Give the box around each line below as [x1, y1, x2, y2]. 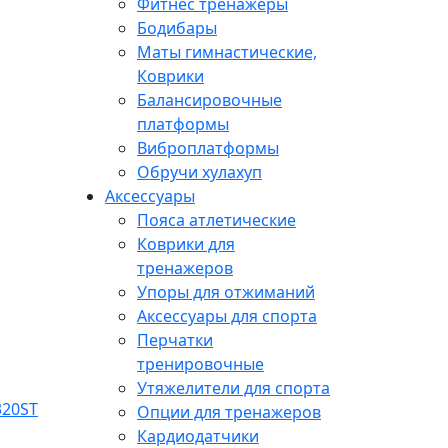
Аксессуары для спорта [137, 304, 317, 327]
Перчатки [137, 328, 213, 351]
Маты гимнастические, [137, 40, 317, 63]
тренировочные [137, 352, 264, 375]
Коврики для [137, 232, 235, 255]
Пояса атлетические [137, 208, 296, 231]
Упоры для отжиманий [137, 280, 315, 303]
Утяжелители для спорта [137, 376, 330, 399]
